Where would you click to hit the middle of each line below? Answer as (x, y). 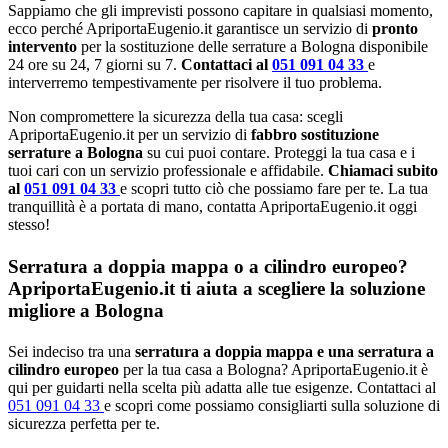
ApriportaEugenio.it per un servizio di (129, 135)
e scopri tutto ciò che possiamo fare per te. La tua (274, 189)
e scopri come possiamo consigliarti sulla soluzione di (272, 405)
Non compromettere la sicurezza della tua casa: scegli (175, 117)
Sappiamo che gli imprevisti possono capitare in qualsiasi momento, (220, 11)
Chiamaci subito (383, 171)
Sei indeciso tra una (69, 351)
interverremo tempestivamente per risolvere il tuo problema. (195, 83)
